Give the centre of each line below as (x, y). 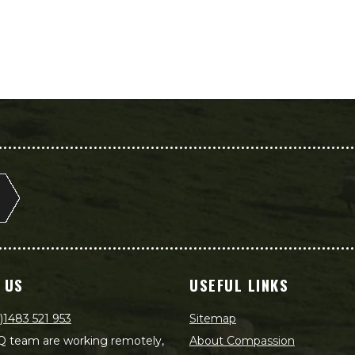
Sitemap (213, 319)
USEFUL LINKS (239, 284)
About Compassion (242, 341)
